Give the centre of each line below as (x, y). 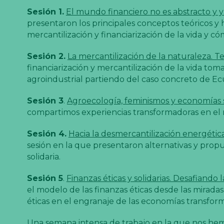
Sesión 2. (46, 56)
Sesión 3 (45, 100)
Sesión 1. (45, 11)
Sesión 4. (46, 133)
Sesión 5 (45, 178)
